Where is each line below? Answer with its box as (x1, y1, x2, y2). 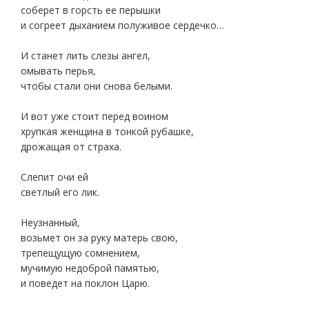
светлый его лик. (21, 186, 99, 199)
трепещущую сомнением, (21, 246, 140, 259)
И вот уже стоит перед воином (21, 110, 168, 123)
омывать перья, (21, 64, 96, 77)
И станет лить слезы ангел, (21, 49, 150, 62)
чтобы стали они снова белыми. (21, 79, 172, 92)
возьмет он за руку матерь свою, (21, 231, 178, 244)
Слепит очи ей (21, 170, 88, 183)
